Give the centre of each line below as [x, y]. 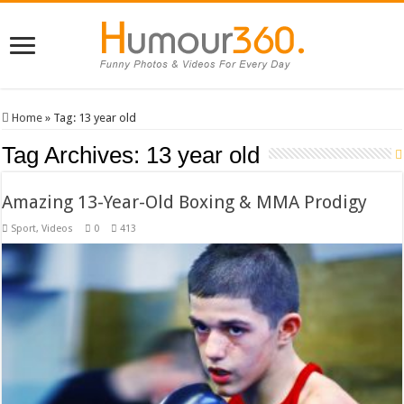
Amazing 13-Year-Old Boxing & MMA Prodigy [185, 202]
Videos [58, 229]
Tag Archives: [74, 156]
